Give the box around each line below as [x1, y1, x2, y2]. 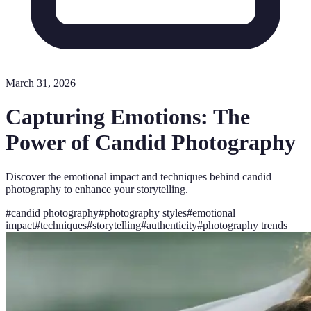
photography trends [203, 219, 287, 231]
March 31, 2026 [6, 77, 76, 89]
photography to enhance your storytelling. [6, 183, 188, 195]
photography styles [104, 206, 187, 219]
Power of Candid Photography [6, 130, 296, 155]
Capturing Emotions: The [6, 104, 250, 130]
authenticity [146, 219, 197, 231]
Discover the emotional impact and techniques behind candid [6, 170, 271, 183]
